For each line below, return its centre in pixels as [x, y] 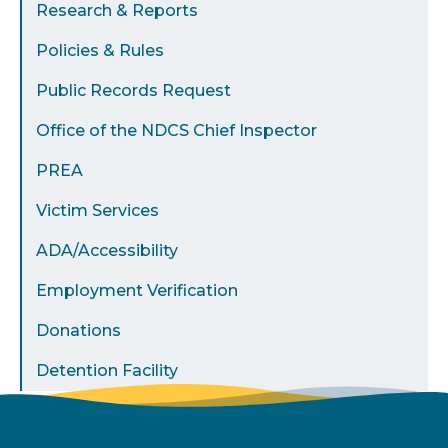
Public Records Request [133, 90]
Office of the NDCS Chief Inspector [176, 130]
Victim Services [97, 210]
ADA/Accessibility [107, 250]
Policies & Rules [100, 50]
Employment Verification [137, 290]
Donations [78, 330]
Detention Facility [107, 370]
